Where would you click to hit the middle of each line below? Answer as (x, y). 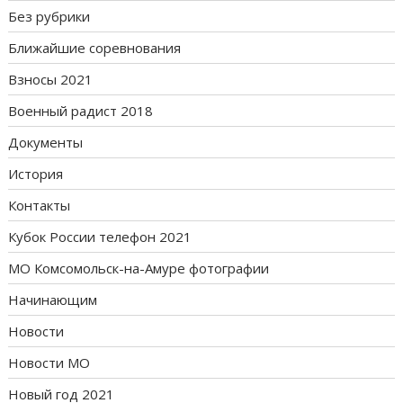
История (36, 174)
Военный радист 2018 (81, 111)
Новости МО (49, 363)
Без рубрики (49, 17)
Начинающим (53, 300)
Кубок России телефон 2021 (100, 237)
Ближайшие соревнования (95, 48)
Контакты (40, 206)
